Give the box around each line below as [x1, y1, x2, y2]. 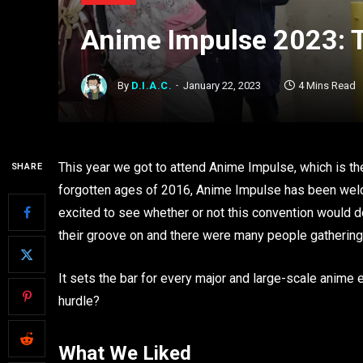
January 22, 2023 [183, 79, 262, 92]
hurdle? [58, 293, 103, 309]
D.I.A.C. [131, 79, 173, 92]
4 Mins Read [298, 79, 357, 92]
